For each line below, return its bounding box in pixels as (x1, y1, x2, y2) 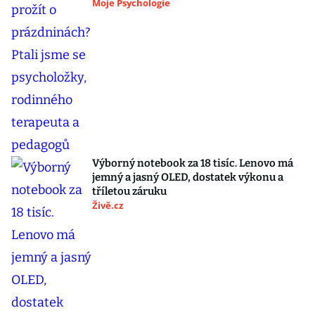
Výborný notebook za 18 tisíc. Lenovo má (92, 157, 293, 169)
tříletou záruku (92, 185, 167, 198)
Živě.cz (92, 199, 123, 212)
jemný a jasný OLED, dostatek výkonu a (92, 171, 283, 184)
